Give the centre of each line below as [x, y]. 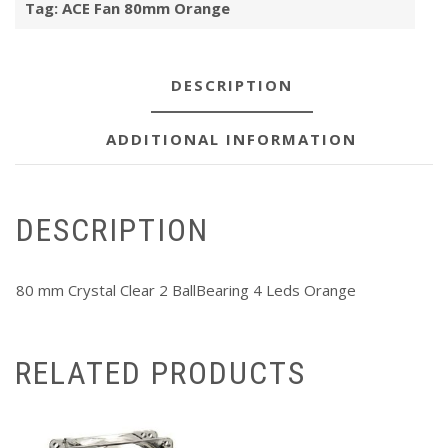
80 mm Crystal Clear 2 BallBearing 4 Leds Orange [186, 289]
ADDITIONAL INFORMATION [231, 139]
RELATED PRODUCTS [160, 373]
